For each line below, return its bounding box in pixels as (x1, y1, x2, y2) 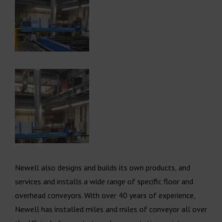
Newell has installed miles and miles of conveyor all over (15, 204, 207, 214)
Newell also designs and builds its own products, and (15, 162, 190, 172)
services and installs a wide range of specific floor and (15, 176, 193, 186)
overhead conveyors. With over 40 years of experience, (15, 190, 195, 200)
